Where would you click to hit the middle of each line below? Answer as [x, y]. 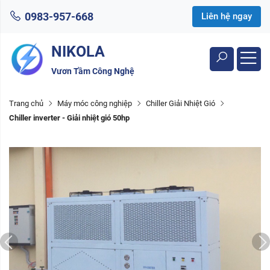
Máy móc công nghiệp [95, 103]
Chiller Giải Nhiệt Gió [181, 103]
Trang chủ [26, 103]
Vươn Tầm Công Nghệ [93, 71]
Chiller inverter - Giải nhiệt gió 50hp [69, 118]
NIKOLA [78, 52]
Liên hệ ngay [227, 16]
